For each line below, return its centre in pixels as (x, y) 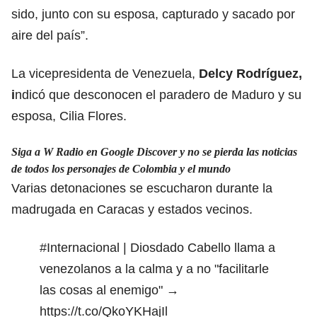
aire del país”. (50, 35)
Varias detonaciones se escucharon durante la (142, 188)
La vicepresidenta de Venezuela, (105, 73)
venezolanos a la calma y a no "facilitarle (154, 269)
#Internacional (80, 247)
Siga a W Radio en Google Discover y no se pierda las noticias (154, 151)
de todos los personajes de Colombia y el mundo (121, 168)
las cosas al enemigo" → (109, 290)
